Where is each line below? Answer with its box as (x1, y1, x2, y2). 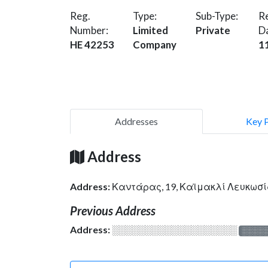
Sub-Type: (196, 9, 238, 22)
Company (133, 38, 176, 51)
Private (196, 23, 230, 36)
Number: (70, 23, 108, 36)
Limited (133, 23, 168, 36)
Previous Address (70, 203, 156, 218)
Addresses (115, 115, 158, 127)
